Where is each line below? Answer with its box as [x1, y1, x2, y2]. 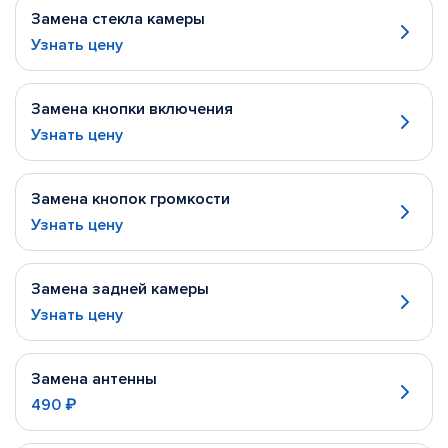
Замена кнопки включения [31, 99, 233, 119]
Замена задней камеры [31, 279, 209, 299]
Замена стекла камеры [31, 9, 205, 29]
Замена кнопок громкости [31, 189, 230, 209]
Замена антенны [31, 369, 157, 389]
